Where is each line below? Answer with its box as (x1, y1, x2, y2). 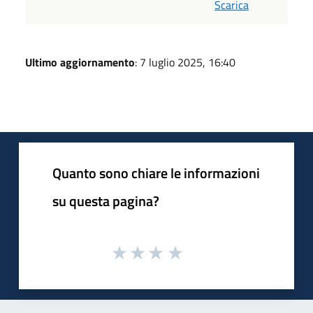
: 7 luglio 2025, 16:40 (135, 53, 235, 71)
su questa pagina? (52, 189, 159, 212)
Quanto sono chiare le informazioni (52, 161, 260, 184)
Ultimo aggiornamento (25, 53, 135, 71)
